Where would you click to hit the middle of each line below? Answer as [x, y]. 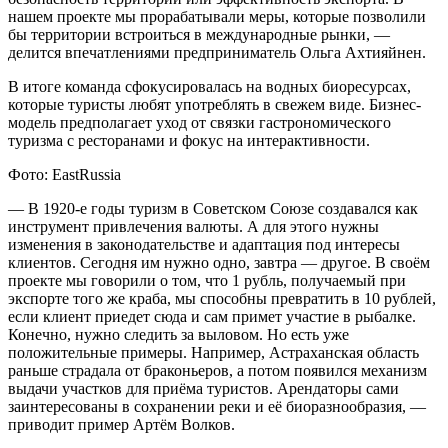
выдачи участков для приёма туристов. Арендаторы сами [203, 388]
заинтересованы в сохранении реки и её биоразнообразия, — [217, 406]
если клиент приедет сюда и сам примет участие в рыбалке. [212, 316]
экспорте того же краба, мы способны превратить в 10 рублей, [222, 298]
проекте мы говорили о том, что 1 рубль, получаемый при [207, 280]
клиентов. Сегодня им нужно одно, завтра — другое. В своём [219, 262]
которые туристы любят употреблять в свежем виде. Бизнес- [214, 104]
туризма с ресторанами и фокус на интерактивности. [189, 140]
